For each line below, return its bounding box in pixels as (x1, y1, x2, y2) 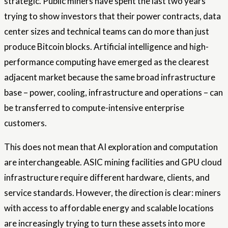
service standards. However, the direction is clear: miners (4, 187, 221, 198)
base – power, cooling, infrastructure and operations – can (4, 87, 223, 98)
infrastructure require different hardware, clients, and (4, 172, 210, 183)
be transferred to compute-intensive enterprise (4, 102, 184, 113)
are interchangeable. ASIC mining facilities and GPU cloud (4, 157, 222, 168)
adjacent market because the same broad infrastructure (4, 72, 215, 83)
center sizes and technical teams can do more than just (4, 26, 209, 37)
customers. (4, 118, 47, 129)
